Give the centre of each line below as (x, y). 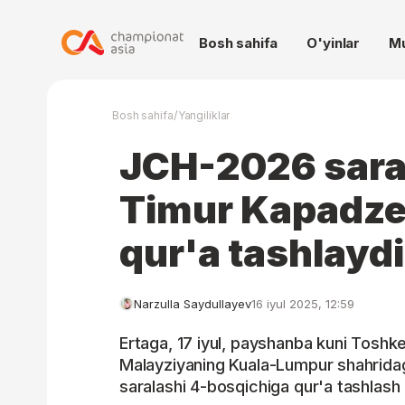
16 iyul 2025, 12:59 (303, 304)
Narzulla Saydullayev (193, 304)
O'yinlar (334, 43)
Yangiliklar (204, 115)
